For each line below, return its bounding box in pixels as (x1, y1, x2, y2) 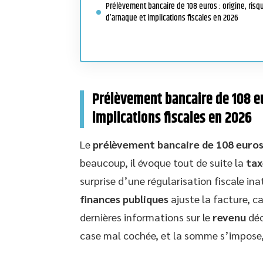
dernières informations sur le (80, 210, 213, 224)
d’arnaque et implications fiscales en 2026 (106, 11, 238, 25)
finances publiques (80, 192, 168, 205)
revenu (213, 210, 246, 224)
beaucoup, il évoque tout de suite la (80, 156, 246, 169)
